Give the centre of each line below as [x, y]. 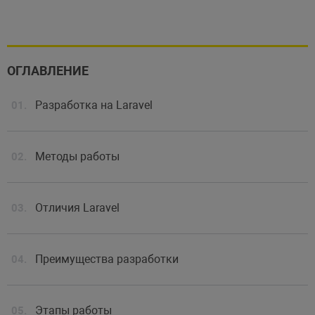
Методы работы [77, 156]
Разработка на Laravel [94, 105]
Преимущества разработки [107, 259]
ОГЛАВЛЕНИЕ [47, 70]
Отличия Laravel [77, 207]
